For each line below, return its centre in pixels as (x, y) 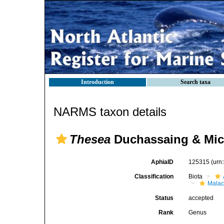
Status (164, 198)
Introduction (97, 82)
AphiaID (162, 162)
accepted (201, 198)
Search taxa (195, 82)
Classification (154, 176)
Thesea (90, 139)
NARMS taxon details (110, 112)
